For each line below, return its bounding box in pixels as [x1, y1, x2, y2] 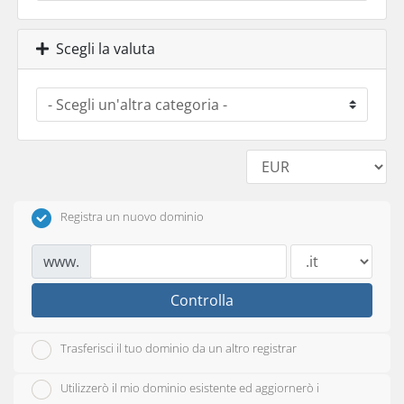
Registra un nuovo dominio [60, 208, 204, 225]
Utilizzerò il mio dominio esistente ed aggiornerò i [60, 380, 319, 397]
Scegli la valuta [49, 39, 155, 59]
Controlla [170, 289, 234, 310]
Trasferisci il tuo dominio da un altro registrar [60, 340, 297, 357]
